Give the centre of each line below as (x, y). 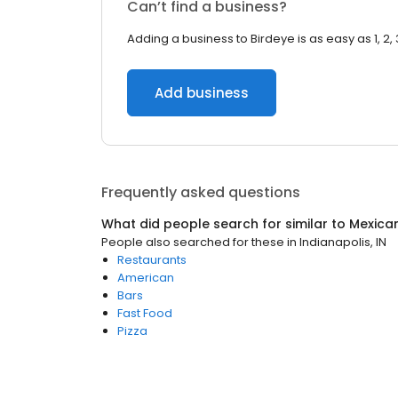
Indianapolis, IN (343, 242)
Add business (202, 93)
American (146, 278)
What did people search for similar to (225, 224)
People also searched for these (193, 242)
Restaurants (152, 260)
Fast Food (145, 313)
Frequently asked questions (201, 192)
